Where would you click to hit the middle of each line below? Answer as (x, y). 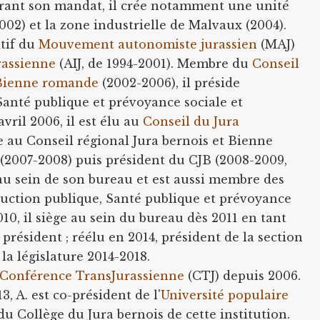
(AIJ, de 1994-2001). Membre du (154, 63)
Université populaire (225, 295)
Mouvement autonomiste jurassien (148, 44)
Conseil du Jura (191, 121)
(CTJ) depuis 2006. (243, 275)
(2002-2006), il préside (170, 82)
